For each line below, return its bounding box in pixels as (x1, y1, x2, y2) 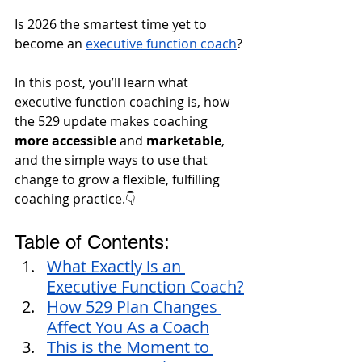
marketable (143, 131, 221, 149)
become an (15, 34, 86, 53)
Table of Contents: (15, 230, 170, 253)
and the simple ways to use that (15, 150, 211, 169)
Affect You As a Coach (47, 315, 209, 338)
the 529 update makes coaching (15, 112, 208, 130)
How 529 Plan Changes (47, 295, 221, 318)
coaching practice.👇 (15, 189, 136, 208)
